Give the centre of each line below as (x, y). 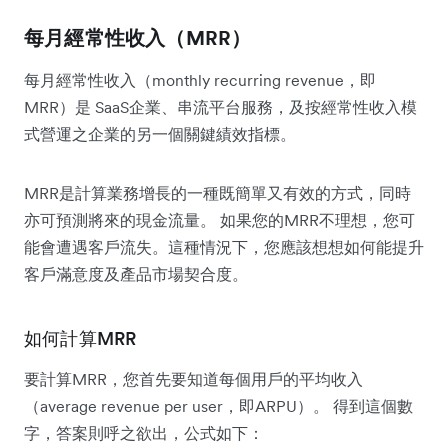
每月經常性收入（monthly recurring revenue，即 (200, 79)
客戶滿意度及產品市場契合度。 (136, 273)
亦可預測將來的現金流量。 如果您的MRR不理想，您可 (219, 219)
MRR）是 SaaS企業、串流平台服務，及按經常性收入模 (220, 106)
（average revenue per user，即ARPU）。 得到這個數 (218, 405)
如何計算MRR (80, 338)
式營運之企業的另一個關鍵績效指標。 (160, 133)
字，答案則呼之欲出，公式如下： (144, 432)
